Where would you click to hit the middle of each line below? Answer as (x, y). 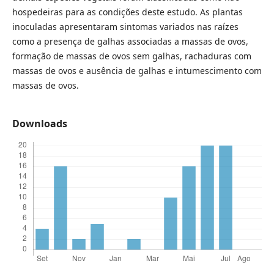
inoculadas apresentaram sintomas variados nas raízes (125, 27)
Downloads (39, 124)
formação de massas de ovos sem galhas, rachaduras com (131, 56)
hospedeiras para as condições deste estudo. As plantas (127, 12)
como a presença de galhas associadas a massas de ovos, (130, 42)
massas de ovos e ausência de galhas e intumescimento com (137, 71)
